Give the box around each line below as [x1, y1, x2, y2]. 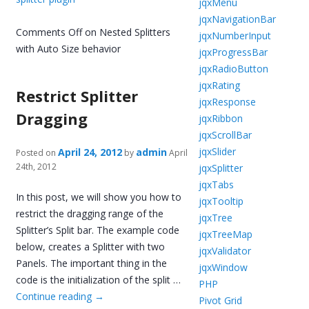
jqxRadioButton [198, 62, 268, 75]
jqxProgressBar [198, 46, 268, 59]
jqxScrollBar [198, 128, 252, 141]
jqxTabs [198, 178, 234, 191]
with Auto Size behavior [16, 42, 121, 56]
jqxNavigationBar [198, 12, 276, 26]
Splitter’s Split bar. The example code [16, 223, 180, 237]
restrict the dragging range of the [16, 207, 164, 220]
